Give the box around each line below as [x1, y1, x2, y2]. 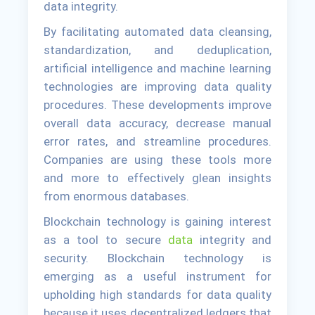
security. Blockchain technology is [44, 250, 271, 265]
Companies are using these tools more [44, 152, 271, 167]
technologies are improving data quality [44, 79, 271, 94]
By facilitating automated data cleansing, [44, 24, 271, 39]
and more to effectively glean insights [44, 170, 271, 185]
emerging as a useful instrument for [44, 269, 271, 283]
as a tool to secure [44, 232, 168, 247]
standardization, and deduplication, [44, 42, 271, 57]
